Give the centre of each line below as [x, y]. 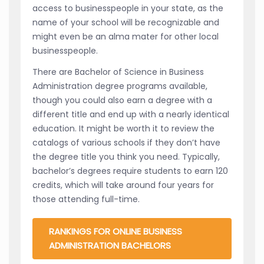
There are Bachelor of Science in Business [118, 72]
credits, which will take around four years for [123, 185]
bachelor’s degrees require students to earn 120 [130, 171]
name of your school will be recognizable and [126, 22]
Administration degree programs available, [120, 86]
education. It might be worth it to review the [123, 128]
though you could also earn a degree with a [122, 100]
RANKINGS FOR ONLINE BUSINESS [115, 231]
